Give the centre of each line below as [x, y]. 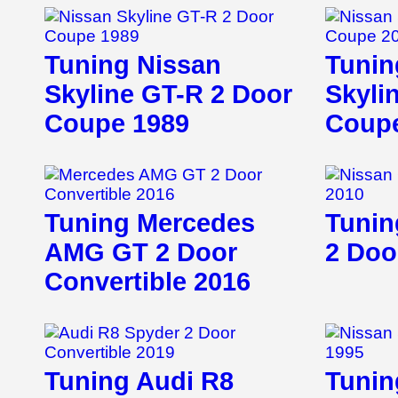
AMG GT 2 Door [141, 253]
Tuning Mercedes [150, 223]
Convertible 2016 [147, 282]
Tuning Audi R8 [139, 382]
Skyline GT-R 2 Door [168, 95]
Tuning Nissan [133, 65]
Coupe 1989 [117, 124]
